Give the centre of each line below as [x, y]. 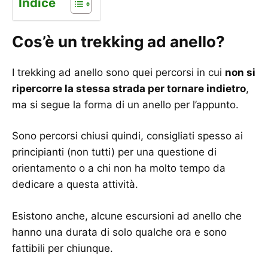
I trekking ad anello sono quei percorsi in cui [118, 72]
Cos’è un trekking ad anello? [118, 41]
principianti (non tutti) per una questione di [114, 152]
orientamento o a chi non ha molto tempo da [119, 168]
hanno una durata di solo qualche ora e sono [119, 232]
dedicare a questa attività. [75, 185]
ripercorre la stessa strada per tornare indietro [129, 88]
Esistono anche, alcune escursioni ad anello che [127, 216]
